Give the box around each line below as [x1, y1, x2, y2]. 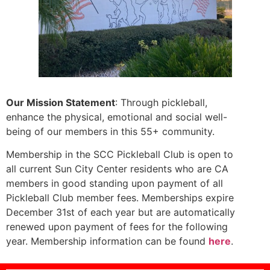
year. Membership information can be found [6, 235, 209, 248]
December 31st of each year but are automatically [6, 206, 235, 219]
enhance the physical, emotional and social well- [6, 110, 227, 123]
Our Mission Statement [6, 96, 115, 108]
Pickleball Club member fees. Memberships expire [6, 192, 234, 204]
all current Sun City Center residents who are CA [6, 163, 228, 175]
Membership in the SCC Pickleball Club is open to [6, 148, 233, 161]
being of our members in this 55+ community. [6, 125, 215, 137]
